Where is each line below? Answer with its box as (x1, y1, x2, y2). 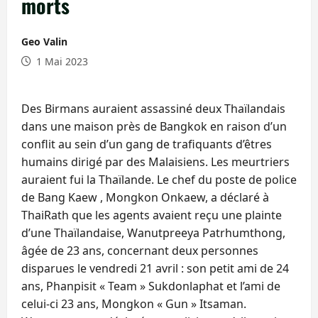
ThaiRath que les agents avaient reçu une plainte (21, 207, 282, 223)
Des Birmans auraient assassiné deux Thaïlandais (21, 100, 285, 116)
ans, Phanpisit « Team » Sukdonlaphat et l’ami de (21, 278, 280, 294)
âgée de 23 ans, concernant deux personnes (21, 242, 258, 258)
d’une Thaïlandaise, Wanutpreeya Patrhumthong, (21, 224, 285, 241)
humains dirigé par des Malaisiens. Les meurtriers (21, 153, 290, 170)
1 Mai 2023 (33, 54, 88, 68)
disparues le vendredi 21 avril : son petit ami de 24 (21, 260, 289, 276)
